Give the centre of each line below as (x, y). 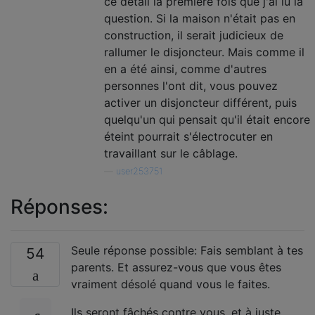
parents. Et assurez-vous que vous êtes (176, 267)
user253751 (139, 171)
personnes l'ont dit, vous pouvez (191, 86)
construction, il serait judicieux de (194, 35)
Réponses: (59, 207)
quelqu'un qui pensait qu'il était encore (207, 120)
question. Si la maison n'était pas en (200, 18)
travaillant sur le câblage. (171, 153)
